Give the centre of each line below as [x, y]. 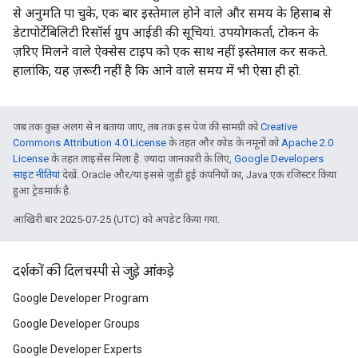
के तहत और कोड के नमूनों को [224, 143]
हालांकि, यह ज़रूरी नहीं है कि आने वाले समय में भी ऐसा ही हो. [157, 71]
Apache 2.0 [307, 143]
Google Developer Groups [76, 324]
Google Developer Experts [78, 349]
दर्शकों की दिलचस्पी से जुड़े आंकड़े [93, 272]
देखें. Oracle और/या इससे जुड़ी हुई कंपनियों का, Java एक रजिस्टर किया [198, 175]
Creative [279, 127]
